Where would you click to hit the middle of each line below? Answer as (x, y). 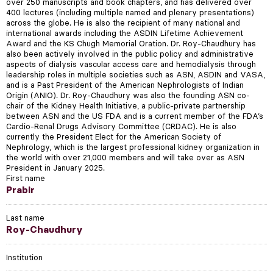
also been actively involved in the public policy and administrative (129, 53)
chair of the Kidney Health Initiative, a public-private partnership (126, 105)
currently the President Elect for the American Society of (113, 136)
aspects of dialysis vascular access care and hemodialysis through (131, 64)
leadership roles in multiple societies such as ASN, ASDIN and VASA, (135, 74)
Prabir (20, 190)
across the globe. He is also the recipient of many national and (123, 22)
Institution (24, 257)
